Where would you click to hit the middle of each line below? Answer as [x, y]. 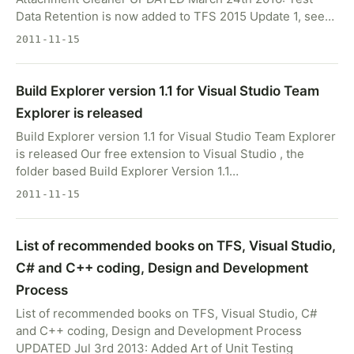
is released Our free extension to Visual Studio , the [160, 154]
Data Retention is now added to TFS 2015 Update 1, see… [175, 16]
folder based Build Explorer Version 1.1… [127, 171]
